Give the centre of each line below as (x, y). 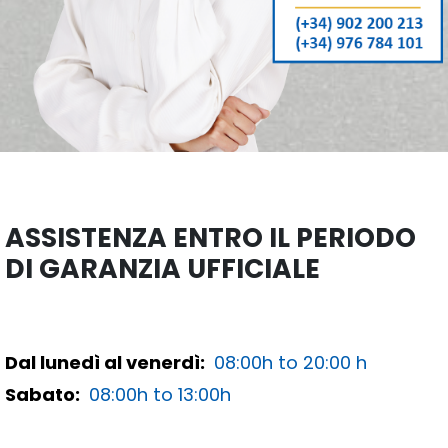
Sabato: (44, 395)
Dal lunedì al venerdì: (107, 363)
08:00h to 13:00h (157, 395)
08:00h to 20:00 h (288, 363)
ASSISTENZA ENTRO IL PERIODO (210, 238)
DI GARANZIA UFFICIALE (162, 269)
